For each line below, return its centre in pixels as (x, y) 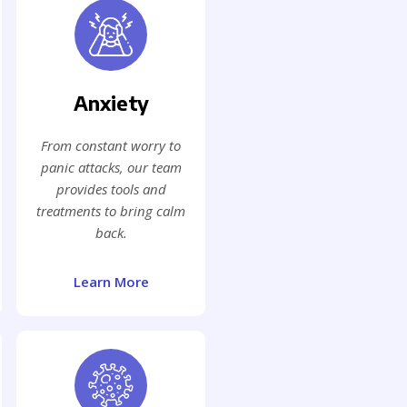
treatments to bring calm (111, 211)
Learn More (111, 282)
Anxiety (111, 103)
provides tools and (111, 189)
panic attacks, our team (111, 168)
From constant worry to (111, 146)
